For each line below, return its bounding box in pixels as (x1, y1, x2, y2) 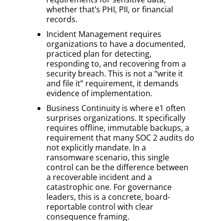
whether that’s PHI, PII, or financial (46, 3, 173, 15)
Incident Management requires (46, 28, 161, 39)
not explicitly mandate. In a (46, 142, 146, 153)
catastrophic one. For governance (46, 181, 172, 192)
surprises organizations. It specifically (46, 112, 185, 123)
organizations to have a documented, (46, 38, 185, 49)
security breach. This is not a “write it (46, 68, 183, 79)
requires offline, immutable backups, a (46, 122, 189, 133)
